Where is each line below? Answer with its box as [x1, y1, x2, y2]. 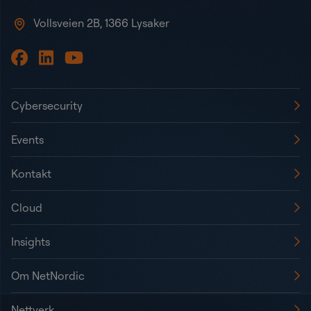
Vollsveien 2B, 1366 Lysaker [33, 16, 169, 31]
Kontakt [11, 167, 51, 181]
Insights [11, 235, 50, 249]
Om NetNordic [11, 269, 85, 283]
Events [11, 133, 44, 147]
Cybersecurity [11, 99, 83, 113]
